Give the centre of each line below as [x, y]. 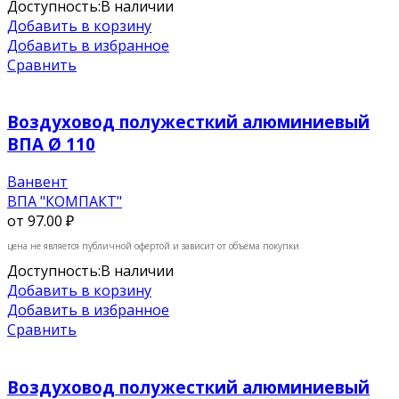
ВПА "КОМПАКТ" [65, 202]
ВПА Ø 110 [51, 144]
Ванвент [37, 182]
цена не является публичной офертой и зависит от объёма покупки [153, 246]
